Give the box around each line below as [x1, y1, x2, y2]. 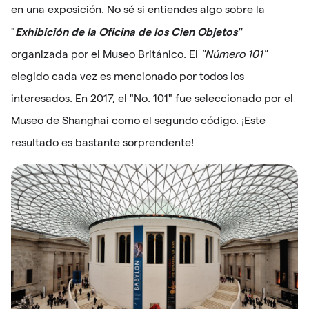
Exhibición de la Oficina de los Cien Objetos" [15, 25, 241, 39]
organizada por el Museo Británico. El [11, 48, 201, 61]
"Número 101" [201, 48, 267, 61]
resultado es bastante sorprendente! [11, 137, 194, 149]
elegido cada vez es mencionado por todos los [11, 70, 244, 83]
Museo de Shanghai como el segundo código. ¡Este [11, 114, 266, 127]
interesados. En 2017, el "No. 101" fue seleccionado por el [11, 92, 293, 105]
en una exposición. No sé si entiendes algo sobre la [11, 3, 265, 16]
